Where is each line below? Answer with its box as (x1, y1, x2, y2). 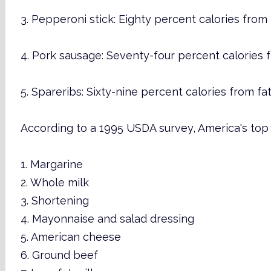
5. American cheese (20, 230, 121, 243)
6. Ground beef (20, 249, 98, 261)
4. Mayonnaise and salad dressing (20, 212, 194, 225)
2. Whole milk (20, 176, 89, 189)
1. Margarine (20, 158, 83, 171)
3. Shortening (20, 194, 89, 207)
